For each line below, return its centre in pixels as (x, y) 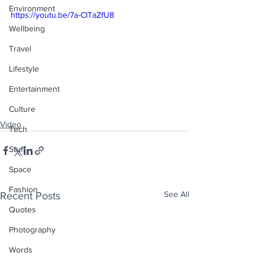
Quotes (22, 209)
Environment (32, 8)
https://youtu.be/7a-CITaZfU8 (62, 15)
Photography (32, 230)
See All (177, 194)
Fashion (23, 189)
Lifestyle (24, 69)
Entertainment (34, 89)
